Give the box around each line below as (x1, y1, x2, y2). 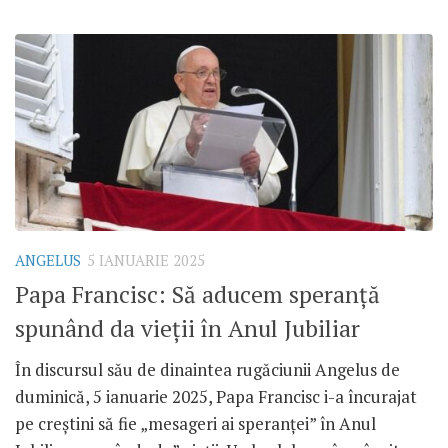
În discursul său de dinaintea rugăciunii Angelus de (15, 357, 400, 381)
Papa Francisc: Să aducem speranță (15, 278, 380, 310)
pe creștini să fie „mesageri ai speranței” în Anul (15, 411, 376, 435)
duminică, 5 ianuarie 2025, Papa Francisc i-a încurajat (15, 384, 417, 408)
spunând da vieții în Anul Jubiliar (15, 312, 360, 344)
